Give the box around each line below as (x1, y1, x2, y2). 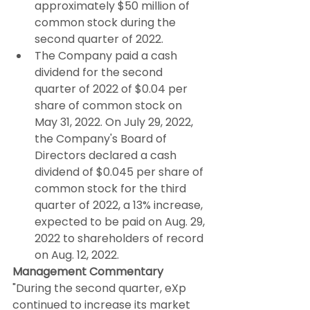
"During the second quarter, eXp (12, 280, 189, 297)
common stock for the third (35, 181, 189, 197)
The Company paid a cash (35, 48, 180, 64)
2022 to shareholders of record (35, 230, 206, 247)
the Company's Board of (35, 131, 170, 147)
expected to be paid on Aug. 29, (35, 214, 208, 230)
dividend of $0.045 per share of (35, 164, 206, 181)
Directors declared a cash (35, 147, 179, 164)
